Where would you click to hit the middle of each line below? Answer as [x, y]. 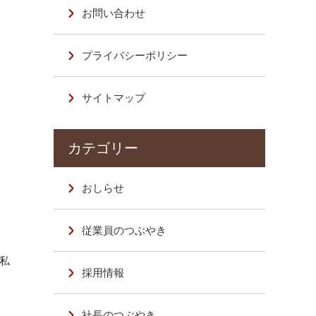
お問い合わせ [114, 13]
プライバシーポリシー [135, 55]
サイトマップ [114, 98]
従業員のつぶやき [124, 230]
